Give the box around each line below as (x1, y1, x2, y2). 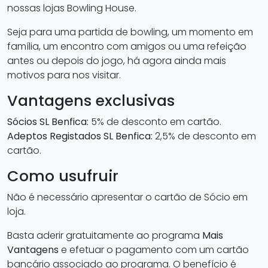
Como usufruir (7, 166, 118, 187)
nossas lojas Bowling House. (7, 1, 136, 15)
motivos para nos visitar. (7, 68, 121, 82)
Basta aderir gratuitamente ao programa (7, 229, 202, 242)
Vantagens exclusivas (7, 90, 175, 111)
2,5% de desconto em (153, 129, 256, 143)
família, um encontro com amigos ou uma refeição (7, 39, 246, 53)
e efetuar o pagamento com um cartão (59, 243, 249, 257)
